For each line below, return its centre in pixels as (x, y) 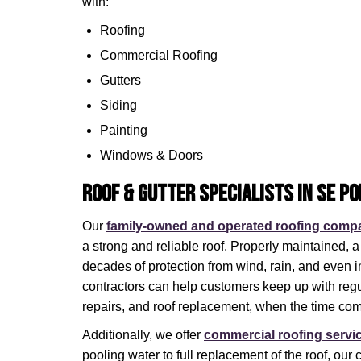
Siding (118, 105)
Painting (124, 130)
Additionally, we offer (143, 335)
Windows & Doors (151, 155)
